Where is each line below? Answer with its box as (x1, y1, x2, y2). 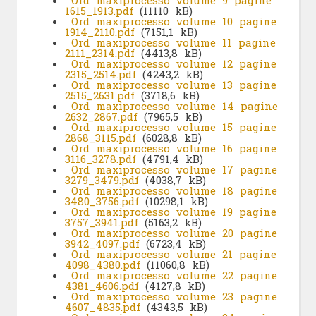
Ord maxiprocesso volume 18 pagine (71, 183, 277, 198)
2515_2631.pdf (64, 88, 135, 103)
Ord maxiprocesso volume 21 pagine (71, 247, 276, 262)
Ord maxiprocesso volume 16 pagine (71, 141, 276, 156)
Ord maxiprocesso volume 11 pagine (71, 35, 276, 50)
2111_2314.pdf (64, 46, 135, 61)
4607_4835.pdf (64, 300, 140, 315)
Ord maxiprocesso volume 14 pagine (71, 99, 278, 114)
